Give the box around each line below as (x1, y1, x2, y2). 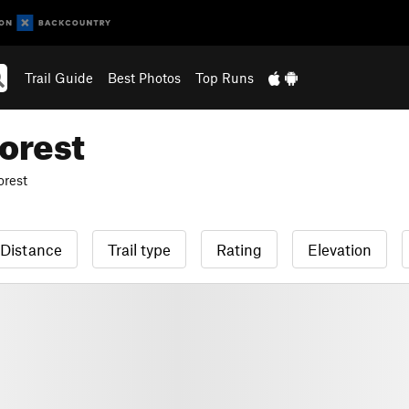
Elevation (308, 240, 372, 258)
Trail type (108, 240, 171, 258)
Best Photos (107, 69, 181, 86)
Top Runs (194, 69, 254, 86)
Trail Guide (24, 69, 93, 86)
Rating (216, 240, 262, 258)
